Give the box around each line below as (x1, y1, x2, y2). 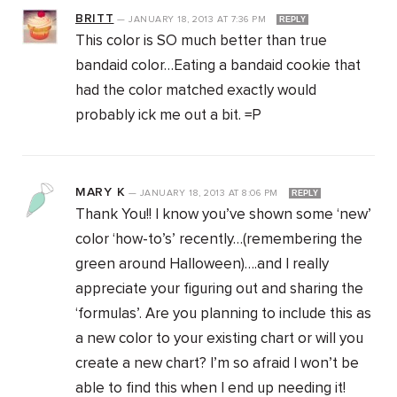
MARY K (75, 186, 126, 199)
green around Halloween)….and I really (75, 257, 329, 273)
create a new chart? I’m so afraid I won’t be (75, 356, 359, 372)
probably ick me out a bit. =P (75, 108, 261, 124)
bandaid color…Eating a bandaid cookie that (75, 58, 361, 74)
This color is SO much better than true (75, 34, 327, 50)
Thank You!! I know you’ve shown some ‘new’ (75, 207, 371, 223)
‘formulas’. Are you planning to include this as (75, 307, 371, 323)
